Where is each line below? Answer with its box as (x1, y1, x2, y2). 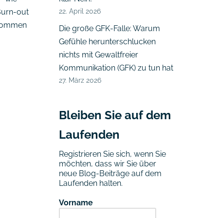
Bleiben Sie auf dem (59, 108, 171, 123)
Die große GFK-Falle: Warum (59, 24, 160, 34)
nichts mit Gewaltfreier (59, 50, 138, 60)
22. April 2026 (59, 7, 101, 16)
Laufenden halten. (59, 179, 123, 188)
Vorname (59, 198, 93, 208)
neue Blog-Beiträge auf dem (59, 169, 162, 179)
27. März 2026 (59, 76, 101, 85)
